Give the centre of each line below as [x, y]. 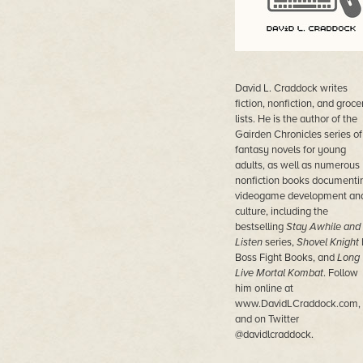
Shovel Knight [327, 242]
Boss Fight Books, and [286, 258]
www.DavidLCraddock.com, [297, 304]
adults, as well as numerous [297, 165]
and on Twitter [267, 319]
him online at [264, 288]
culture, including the [281, 211]
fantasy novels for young [290, 150]
